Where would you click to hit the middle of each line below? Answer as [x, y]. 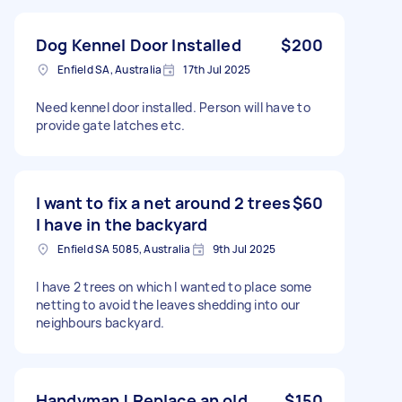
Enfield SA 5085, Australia [124, 249]
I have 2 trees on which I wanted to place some [174, 286]
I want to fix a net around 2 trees [164, 202]
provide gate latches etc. [111, 125]
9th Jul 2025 [244, 249]
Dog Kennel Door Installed [139, 44]
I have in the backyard [122, 224]
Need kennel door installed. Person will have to [173, 107]
